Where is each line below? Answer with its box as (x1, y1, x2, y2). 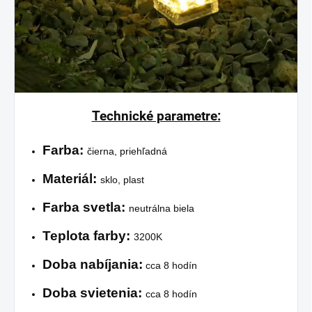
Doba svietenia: (42, 286, 142, 300)
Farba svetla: (42, 200, 129, 214)
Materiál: (42, 171, 97, 186)
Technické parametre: (91, 109, 221, 124)
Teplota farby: (42, 228, 130, 243)
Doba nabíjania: (42, 257, 143, 272)
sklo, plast (100, 174, 144, 185)
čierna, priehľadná (87, 146, 167, 157)
